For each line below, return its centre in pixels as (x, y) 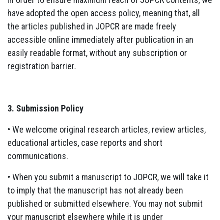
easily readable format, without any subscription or (97, 53)
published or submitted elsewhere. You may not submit (105, 203)
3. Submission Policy (45, 108)
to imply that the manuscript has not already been (95, 190)
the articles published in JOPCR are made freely (92, 26)
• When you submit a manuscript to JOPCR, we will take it (108, 177)
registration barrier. (42, 66)
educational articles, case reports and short (85, 142)
